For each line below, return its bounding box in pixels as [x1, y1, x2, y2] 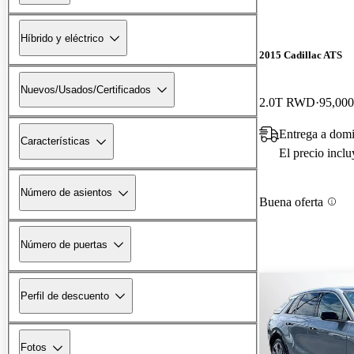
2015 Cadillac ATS [259, 49, 342, 62]
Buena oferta [259, 194, 323, 209]
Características [21, 135, 90, 148]
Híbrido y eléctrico [21, 32, 104, 44]
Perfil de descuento [21, 289, 109, 302]
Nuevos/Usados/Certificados [21, 83, 151, 96]
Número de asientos [21, 186, 112, 199]
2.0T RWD [259, 95, 315, 109]
